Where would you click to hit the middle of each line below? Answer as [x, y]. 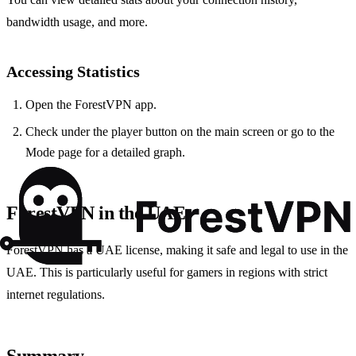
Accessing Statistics [73, 72]
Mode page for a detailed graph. [105, 153]
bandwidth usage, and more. [77, 22]
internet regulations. [56, 295]
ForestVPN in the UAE [96, 213]
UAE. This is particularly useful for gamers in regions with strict [167, 273]
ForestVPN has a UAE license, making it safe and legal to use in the [177, 250]
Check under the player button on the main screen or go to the [180, 132]
